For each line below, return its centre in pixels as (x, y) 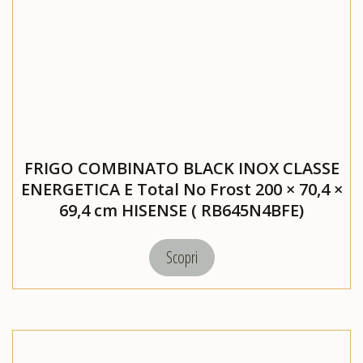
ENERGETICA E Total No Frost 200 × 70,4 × (181, 190)
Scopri (181, 258)
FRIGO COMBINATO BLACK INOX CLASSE (181, 169)
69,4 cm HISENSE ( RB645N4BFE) (181, 211)
